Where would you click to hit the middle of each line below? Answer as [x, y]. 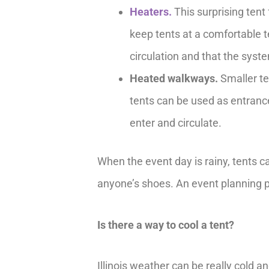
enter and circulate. [176, 123]
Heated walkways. [174, 79]
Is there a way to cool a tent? [166, 225]
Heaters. [151, 12]
